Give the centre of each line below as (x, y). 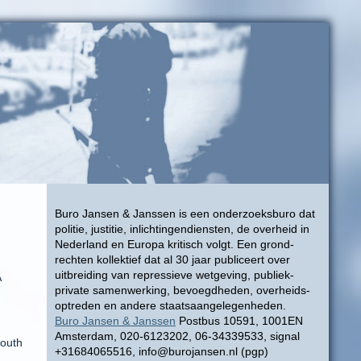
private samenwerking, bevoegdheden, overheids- (183, 290)
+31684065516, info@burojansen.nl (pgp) (162, 351)
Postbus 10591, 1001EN (239, 321)
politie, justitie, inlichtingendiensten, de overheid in (182, 229)
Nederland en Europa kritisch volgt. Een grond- (174, 244)
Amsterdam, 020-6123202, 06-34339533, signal (177, 336)
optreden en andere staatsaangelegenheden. (170, 305)
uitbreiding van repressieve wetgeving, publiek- (174, 275)
